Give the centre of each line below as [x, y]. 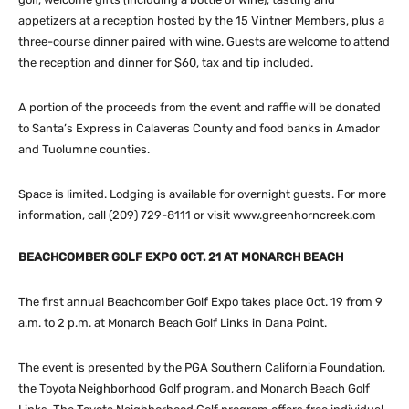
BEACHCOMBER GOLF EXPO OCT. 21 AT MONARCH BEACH [181, 257]
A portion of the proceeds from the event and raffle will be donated [199, 107]
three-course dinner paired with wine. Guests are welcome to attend [204, 41]
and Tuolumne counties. [84, 149]
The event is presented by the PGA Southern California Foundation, [202, 367]
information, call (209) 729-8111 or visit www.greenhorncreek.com [197, 215]
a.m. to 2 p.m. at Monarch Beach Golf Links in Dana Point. [173, 322]
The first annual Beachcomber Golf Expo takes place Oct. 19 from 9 [200, 301]
